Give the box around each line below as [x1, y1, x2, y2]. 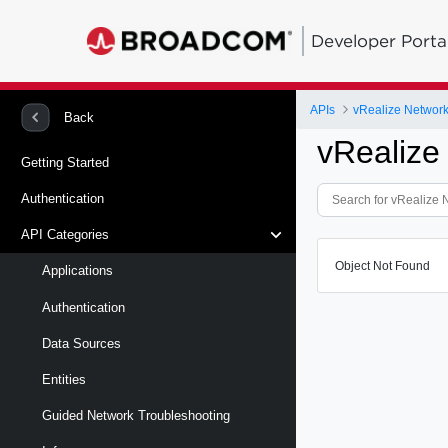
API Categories [21, 227, 109, 243]
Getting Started [21, 154, 109, 170]
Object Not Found [335, 258, 431, 273]
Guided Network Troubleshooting [42, 408, 230, 424]
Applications [42, 263, 113, 279]
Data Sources [42, 335, 121, 351]
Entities [42, 371, 86, 387]
